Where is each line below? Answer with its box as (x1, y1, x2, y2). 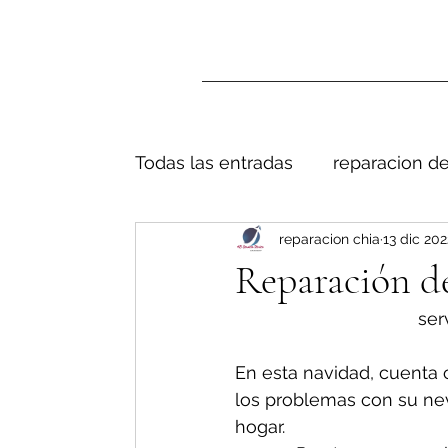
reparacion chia (278, 230, 380, 247)
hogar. (234, 416, 285, 437)
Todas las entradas (134, 151, 293, 173)
